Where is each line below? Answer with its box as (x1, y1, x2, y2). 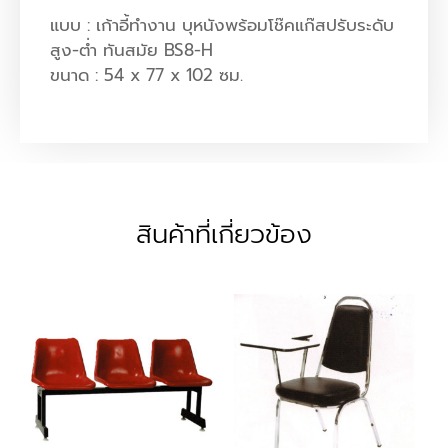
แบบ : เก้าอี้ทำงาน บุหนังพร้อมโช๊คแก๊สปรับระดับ (50, 11, 394, 38)
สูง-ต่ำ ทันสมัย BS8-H (50, 36, 213, 63)
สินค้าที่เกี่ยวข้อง (136, 215, 312, 255)
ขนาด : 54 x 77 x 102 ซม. (50, 61, 243, 88)
